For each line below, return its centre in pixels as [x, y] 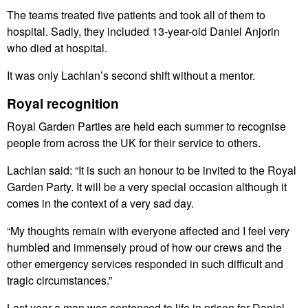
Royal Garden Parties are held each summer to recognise [146, 126]
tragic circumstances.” [59, 280]
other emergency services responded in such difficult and [145, 264]
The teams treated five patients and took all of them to [136, 15]
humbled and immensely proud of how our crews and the [144, 247]
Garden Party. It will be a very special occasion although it [147, 187]
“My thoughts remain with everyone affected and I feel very [148, 231]
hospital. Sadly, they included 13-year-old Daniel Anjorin [143, 32]
